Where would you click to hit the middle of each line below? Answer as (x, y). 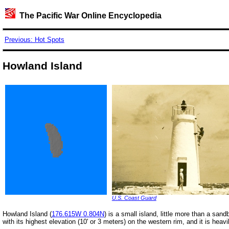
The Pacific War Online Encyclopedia (88, 16)
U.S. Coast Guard (134, 198)
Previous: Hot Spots (34, 40)
